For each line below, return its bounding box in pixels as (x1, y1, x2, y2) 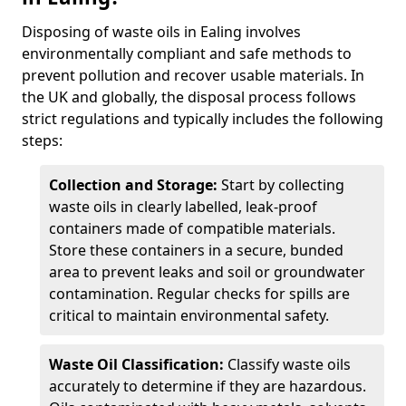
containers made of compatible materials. (49, 218, 335, 238)
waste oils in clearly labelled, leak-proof (49, 197, 317, 217)
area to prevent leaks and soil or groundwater (49, 262, 365, 282)
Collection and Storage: (49, 175, 217, 195)
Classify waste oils (224, 354, 351, 374)
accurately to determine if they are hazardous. (49, 376, 366, 396)
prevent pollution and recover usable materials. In (22, 65, 364, 85)
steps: (22, 130, 63, 150)
